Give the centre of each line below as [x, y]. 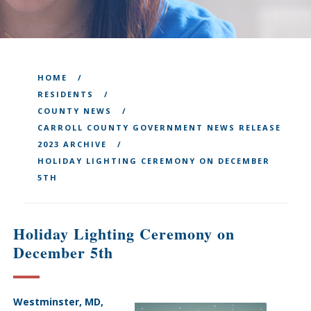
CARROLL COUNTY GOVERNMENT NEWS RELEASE [159, 127]
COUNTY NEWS [74, 111]
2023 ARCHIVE [72, 144]
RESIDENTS [65, 94]
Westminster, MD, [58, 302]
